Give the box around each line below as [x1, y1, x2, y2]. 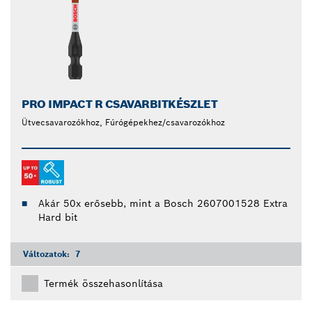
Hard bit [38, 211, 77, 224]
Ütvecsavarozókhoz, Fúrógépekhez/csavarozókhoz [22, 117, 225, 128]
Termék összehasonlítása [44, 277, 163, 290]
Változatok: [23, 249, 72, 260]
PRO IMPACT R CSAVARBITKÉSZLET [22, 97, 218, 112]
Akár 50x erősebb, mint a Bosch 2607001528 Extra [38, 197, 288, 210]
